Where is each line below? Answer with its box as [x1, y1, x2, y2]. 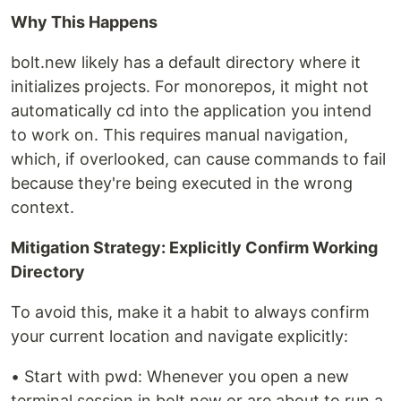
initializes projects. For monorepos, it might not [11, 77, 369, 97]
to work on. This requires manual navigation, [11, 125, 348, 145]
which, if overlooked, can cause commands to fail [11, 149, 386, 169]
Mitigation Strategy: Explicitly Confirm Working [11, 238, 378, 258]
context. [11, 198, 74, 218]
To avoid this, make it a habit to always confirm [11, 303, 370, 322]
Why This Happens [11, 13, 158, 32]
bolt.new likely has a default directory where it [11, 53, 361, 73]
